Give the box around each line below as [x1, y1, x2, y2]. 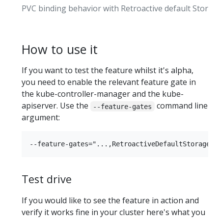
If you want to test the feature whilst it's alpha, [22, 65, 193, 76]
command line [154, 100, 208, 111]
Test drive [22, 172, 72, 187]
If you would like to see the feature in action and [22, 194, 199, 206]
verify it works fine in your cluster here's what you [22, 206, 205, 218]
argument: [22, 112, 60, 123]
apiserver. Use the [22, 100, 90, 111]
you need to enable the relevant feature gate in [22, 77, 196, 88]
